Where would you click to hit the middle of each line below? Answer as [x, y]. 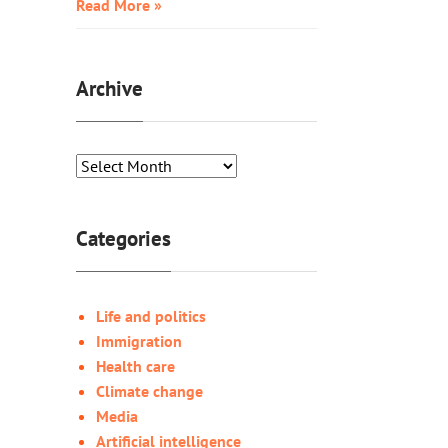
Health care [135, 366]
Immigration [139, 341]
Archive [109, 88]
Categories [123, 238]
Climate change [149, 391]
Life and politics [151, 316]
